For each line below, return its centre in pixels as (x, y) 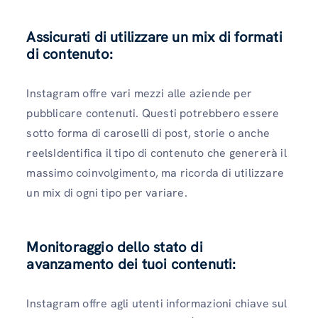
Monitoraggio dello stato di (115, 247)
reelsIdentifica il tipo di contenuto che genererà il (157, 153)
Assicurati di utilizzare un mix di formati (154, 37)
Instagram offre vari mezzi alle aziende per (139, 93)
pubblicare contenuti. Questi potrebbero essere (153, 113)
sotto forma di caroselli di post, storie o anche (148, 133)
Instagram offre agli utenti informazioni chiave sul (157, 304)
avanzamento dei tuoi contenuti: (131, 264)
